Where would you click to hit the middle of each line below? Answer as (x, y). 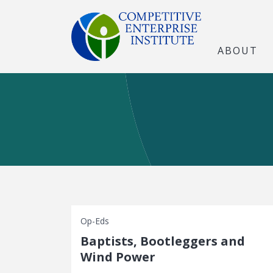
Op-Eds (95, 221)
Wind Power (118, 257)
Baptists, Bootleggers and (163, 241)
